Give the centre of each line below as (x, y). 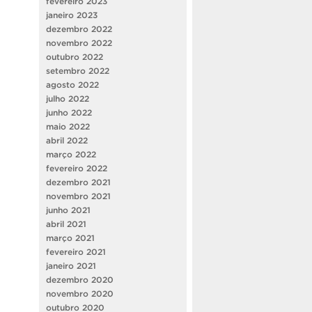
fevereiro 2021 (76, 252)
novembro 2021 (78, 196)
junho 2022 (69, 113)
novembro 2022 (79, 43)
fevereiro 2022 (77, 169)
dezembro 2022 (79, 29)
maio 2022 (68, 127)
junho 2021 (68, 210)
